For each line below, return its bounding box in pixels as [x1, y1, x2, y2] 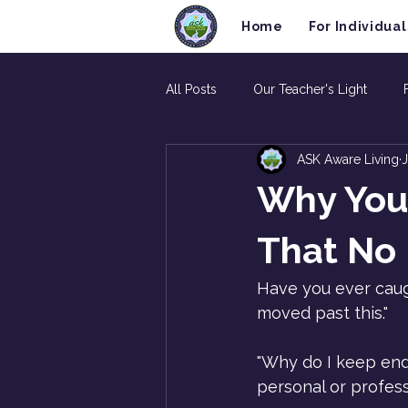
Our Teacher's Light [253, 81, 367, 97]
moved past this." [257, 303, 388, 322]
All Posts [166, 81, 217, 97]
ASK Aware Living [297, 151, 399, 167]
